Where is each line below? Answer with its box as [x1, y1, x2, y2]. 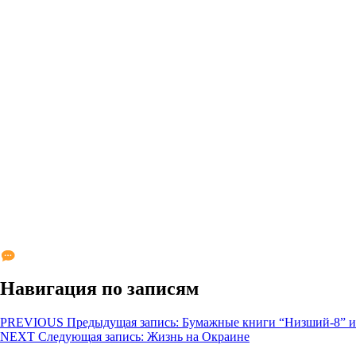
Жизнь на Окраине [147, 329, 250, 343]
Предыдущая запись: [67, 315, 179, 329]
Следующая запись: [38, 329, 144, 343]
